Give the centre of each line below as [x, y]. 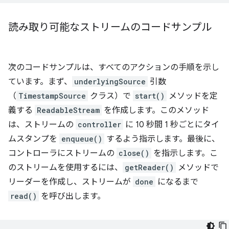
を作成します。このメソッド [155, 111]
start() [150, 96]
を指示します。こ [185, 154]
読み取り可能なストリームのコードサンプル [110, 28]
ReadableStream [68, 110]
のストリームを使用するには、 [65, 168]
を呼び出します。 [72, 197]
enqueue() [82, 139]
